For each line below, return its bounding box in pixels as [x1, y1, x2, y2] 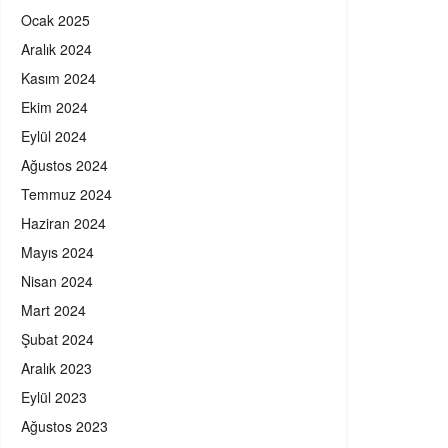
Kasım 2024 [21, 68, 96, 89]
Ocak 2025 [21, 10, 90, 31]
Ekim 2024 [21, 97, 88, 118]
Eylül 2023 [21, 387, 87, 408]
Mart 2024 [21, 300, 86, 321]
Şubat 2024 [21, 329, 94, 350]
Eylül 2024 [21, 126, 87, 147]
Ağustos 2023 [21, 416, 108, 437]
